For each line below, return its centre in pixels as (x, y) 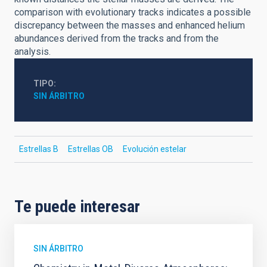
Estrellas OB (91, 149)
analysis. (32, 52)
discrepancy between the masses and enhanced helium (130, 25)
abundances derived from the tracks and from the (117, 38)
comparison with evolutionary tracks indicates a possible (133, 12)
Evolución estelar (155, 149)
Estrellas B (39, 149)
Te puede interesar (77, 207)
